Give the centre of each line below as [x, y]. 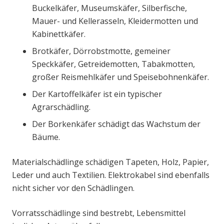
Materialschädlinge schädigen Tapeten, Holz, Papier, [110, 162]
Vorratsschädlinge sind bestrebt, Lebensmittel [99, 213]
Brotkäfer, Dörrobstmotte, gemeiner [101, 51]
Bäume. [46, 137]
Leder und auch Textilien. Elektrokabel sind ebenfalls [111, 175]
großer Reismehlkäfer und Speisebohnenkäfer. [120, 77]
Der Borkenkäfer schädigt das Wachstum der [116, 124]
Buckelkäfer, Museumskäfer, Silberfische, [109, 8]
